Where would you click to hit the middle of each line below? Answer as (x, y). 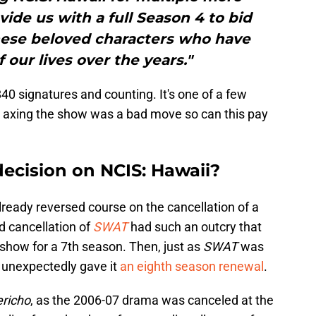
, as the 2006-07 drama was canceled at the (152, 300)
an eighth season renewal (192, 267)
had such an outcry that (196, 227)
